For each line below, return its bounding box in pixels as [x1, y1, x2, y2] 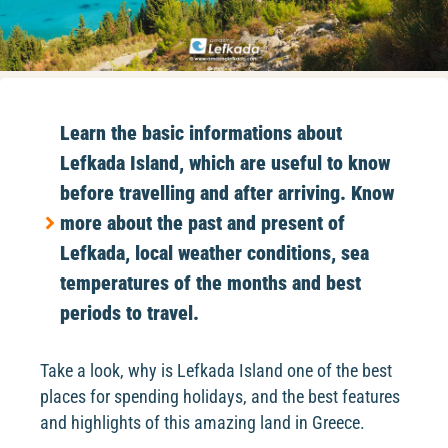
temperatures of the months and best [60, 271, 361, 295]
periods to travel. [60, 301, 199, 325]
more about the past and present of [60, 211, 345, 235]
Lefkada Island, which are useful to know [60, 151, 390, 175]
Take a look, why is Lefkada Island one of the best [40, 361, 392, 381]
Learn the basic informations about [60, 121, 342, 145]
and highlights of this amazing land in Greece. [40, 413, 365, 433]
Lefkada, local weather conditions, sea [60, 241, 369, 265]
